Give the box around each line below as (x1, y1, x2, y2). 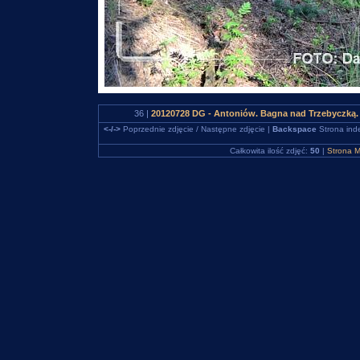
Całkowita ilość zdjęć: (230, 146, 310, 155)
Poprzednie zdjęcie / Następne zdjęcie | (120, 125, 272, 133)
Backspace (272, 125, 317, 133)
